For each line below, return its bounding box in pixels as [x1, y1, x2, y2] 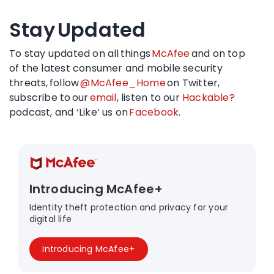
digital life [29, 213, 72, 226]
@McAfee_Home [80, 75, 166, 90]
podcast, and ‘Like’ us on [9, 105, 130, 119]
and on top [190, 46, 245, 61]
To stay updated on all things [9, 46, 152, 61]
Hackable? [182, 90, 235, 105]
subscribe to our [9, 90, 90, 105]
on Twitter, [165, 75, 220, 90]
